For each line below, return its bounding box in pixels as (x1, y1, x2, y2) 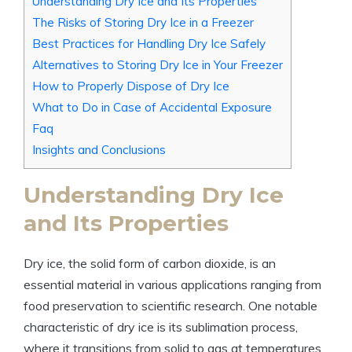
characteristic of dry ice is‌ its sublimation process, (24, 319, 298, 335)
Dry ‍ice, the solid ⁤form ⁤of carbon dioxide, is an (24, 255, 276, 272)
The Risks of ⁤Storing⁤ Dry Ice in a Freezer (32, 15, 254, 31)
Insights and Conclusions (32, 142, 166, 158)
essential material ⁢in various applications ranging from (24, 277, 321, 293)
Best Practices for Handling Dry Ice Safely (32, 36, 266, 52)
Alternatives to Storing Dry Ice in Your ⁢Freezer (32, 57, 283, 73)
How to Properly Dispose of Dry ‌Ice (32, 79, 229, 94)
